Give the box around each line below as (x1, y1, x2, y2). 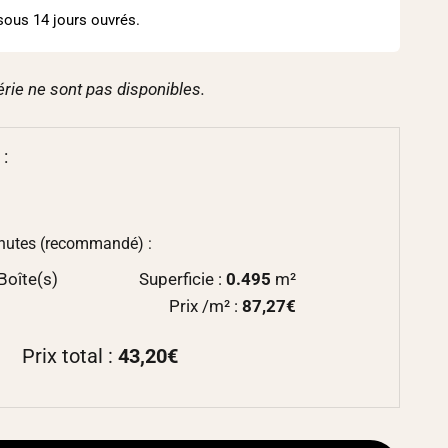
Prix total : (22, 343, 118, 368)
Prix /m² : (169, 295, 242, 316)
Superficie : (139, 268, 226, 289)
